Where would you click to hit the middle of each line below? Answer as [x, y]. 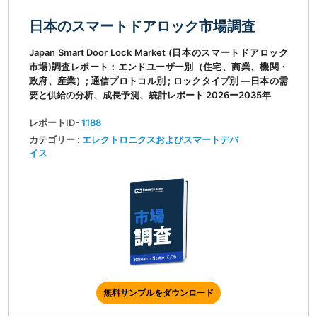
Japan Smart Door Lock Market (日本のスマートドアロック [158, 53]
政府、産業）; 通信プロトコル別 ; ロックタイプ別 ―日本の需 [158, 81]
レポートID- [55, 123]
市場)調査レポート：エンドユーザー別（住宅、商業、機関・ [158, 67]
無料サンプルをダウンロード [158, 293]
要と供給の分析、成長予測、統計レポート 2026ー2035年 [150, 95]
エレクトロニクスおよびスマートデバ [160, 140]
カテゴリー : [56, 140]
